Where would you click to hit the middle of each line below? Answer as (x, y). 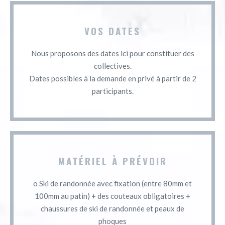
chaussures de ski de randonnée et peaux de (113, 208)
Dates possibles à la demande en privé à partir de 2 (113, 78)
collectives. (113, 66)
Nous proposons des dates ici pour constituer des (113, 53)
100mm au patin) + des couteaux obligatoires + (113, 196)
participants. (113, 91)
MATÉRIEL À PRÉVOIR (113, 160)
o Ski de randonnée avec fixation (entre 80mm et (113, 183)
